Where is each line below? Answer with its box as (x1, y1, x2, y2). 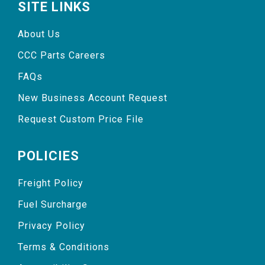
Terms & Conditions (18, 241, 109, 253)
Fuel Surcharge (18, 199, 88, 211)
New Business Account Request (18, 92, 167, 104)
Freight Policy (18, 177, 83, 189)
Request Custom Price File (18, 114, 144, 125)
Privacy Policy (18, 220, 85, 232)
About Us (18, 28, 60, 40)
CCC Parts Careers (18, 50, 105, 62)
